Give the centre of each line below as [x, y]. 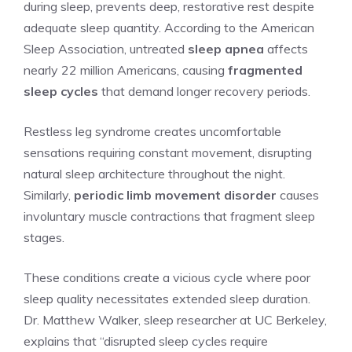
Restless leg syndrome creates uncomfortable [152, 131]
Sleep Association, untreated [106, 48]
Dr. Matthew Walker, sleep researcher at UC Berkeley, [175, 319]
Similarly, [49, 194]
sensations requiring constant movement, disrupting [168, 152]
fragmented [265, 70]
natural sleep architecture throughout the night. [154, 173]
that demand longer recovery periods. [204, 91]
